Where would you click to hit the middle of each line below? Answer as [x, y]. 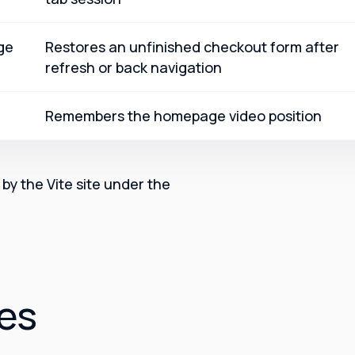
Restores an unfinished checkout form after [192, 47]
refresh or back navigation [134, 68]
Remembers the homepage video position [183, 116]
